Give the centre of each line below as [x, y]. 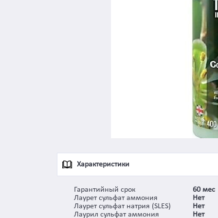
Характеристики [103, 164]
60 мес [204, 190]
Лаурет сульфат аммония [116, 198]
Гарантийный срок [105, 190]
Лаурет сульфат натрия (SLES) [122, 207]
